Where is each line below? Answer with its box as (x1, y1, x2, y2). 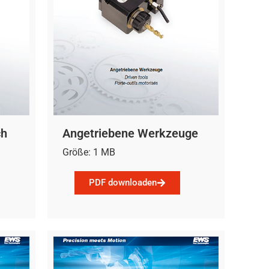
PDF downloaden (89, 177, 157, 189)
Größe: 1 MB (62, 146, 115, 158)
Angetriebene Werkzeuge (62, 125, 198, 141)
